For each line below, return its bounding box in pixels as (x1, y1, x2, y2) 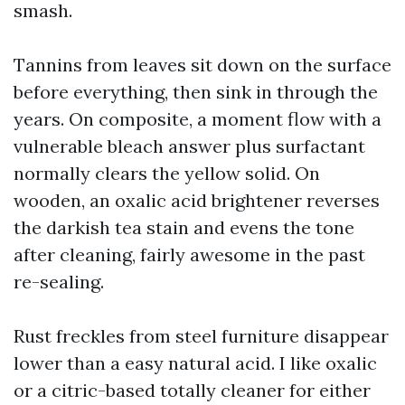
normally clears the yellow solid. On (14, 162, 320, 184)
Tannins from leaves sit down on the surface (14, 53, 391, 76)
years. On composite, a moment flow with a (14, 108, 381, 130)
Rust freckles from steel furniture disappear (14, 325, 389, 347)
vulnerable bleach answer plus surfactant (14, 135, 365, 157)
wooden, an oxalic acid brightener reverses (14, 189, 380, 212)
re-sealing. (14, 270, 104, 293)
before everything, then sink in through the (14, 80, 378, 103)
